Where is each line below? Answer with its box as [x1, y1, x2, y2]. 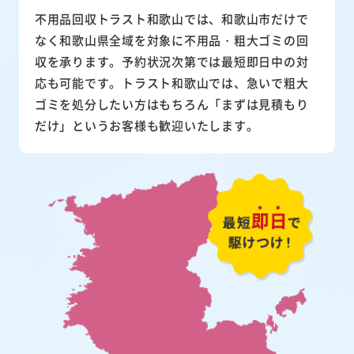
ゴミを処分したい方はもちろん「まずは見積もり [34, 96, 309, 113]
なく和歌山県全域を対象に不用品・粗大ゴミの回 [34, 32, 309, 49]
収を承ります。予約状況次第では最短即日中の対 [34, 53, 309, 70]
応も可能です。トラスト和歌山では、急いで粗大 [34, 74, 309, 92]
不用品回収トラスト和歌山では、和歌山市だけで [34, 10, 309, 28]
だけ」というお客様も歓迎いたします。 [34, 117, 259, 134]
